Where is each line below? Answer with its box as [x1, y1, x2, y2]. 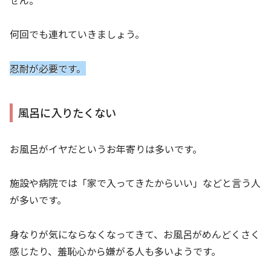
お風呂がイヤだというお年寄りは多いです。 [10, 141, 202, 156]
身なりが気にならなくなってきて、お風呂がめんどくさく [10, 227, 260, 242]
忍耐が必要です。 [10, 61, 86, 76]
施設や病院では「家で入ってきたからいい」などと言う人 [10, 175, 261, 191]
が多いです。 [10, 192, 67, 207]
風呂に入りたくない [18, 105, 117, 121]
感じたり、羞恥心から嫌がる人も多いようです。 [10, 244, 221, 259]
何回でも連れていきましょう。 [10, 27, 145, 42]
